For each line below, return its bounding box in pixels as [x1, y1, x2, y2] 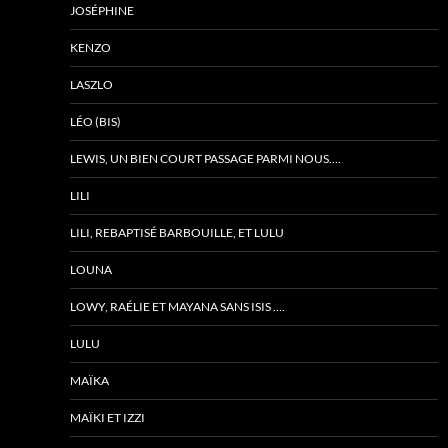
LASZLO [70, 77, 113, 92]
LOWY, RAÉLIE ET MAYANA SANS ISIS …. [70, 299, 285, 314]
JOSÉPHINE [70, 3, 134, 18]
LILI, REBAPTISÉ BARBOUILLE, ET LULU [70, 225, 284, 240]
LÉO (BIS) [70, 114, 121, 129]
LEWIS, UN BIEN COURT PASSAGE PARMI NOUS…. [70, 151, 341, 166]
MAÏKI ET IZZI [70, 410, 145, 425]
